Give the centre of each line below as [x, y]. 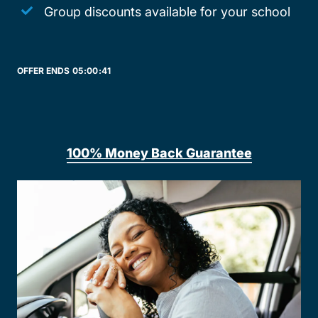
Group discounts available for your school [167, 12]
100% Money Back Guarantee [159, 153]
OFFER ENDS [43, 71]
